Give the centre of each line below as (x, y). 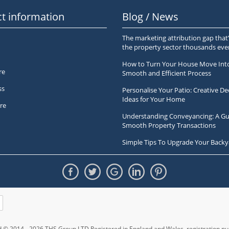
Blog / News (150, 17)
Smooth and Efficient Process (167, 73)
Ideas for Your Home (154, 99)
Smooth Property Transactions (169, 125)
